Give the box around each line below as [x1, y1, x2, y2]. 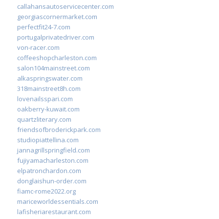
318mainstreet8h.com [17, 84, 81, 93]
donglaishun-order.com [17, 176, 87, 185]
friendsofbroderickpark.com [17, 125, 101, 134]
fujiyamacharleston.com [17, 155, 88, 165]
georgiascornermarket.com [17, 12, 97, 21]
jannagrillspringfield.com [17, 145, 90, 154]
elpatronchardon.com [17, 166, 81, 175]
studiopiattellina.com [17, 135, 79, 144]
